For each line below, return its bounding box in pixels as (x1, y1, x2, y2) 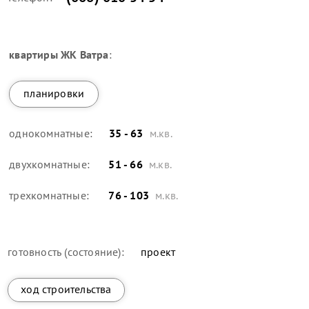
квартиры (9, 47, 58, 61)
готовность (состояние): (8, 244, 124, 259)
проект (137, 244, 176, 259)
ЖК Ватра (57, 47, 109, 61)
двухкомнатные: (9, 157, 90, 171)
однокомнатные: (9, 126, 93, 140)
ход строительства (21, 281, 112, 296)
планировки (23, 86, 85, 100)
